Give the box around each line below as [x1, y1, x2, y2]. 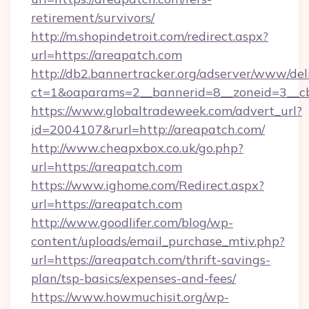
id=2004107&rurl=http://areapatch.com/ [31, 121, 265, 137]
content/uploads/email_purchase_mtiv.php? [31, 233, 285, 249]
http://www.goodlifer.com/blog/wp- [31, 215, 233, 230]
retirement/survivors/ [31, 10, 154, 26]
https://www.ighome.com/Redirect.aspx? [31, 177, 264, 193]
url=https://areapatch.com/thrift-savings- [31, 252, 270, 268]
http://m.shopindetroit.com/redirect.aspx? [31, 28, 268, 44]
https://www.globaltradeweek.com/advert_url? [31, 103, 302, 119]
